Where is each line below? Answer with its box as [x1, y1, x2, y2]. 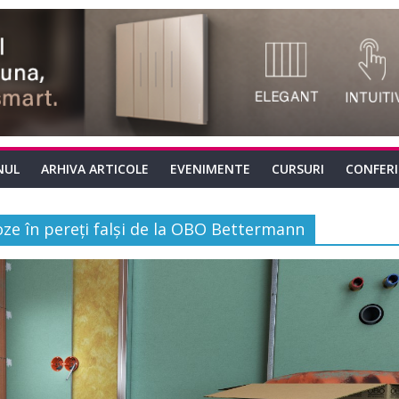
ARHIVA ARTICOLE [41, 160, 149, 177]
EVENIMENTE [170, 160, 250, 177]
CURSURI [272, 160, 324, 177]
